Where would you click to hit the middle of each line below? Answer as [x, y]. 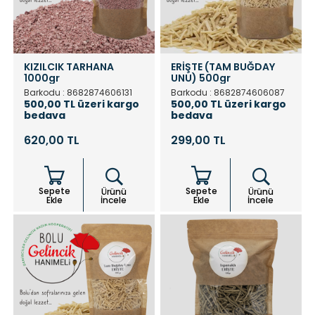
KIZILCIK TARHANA [69, 66]
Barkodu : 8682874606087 [228, 92]
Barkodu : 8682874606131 [78, 92]
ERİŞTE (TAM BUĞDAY [223, 66]
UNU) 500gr [201, 78]
